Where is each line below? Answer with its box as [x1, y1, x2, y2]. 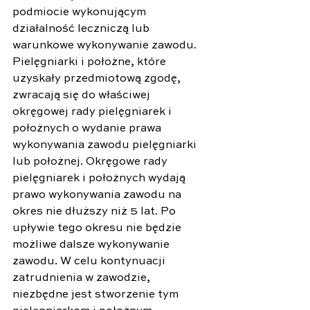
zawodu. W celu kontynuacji [12, 255, 168, 267]
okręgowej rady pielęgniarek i [12, 106, 174, 118]
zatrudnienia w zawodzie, [12, 272, 153, 284]
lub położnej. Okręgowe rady [12, 156, 170, 167]
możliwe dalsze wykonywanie [12, 239, 172, 250]
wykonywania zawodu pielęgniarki [12, 139, 199, 151]
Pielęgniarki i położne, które [12, 56, 169, 68]
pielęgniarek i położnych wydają [12, 172, 188, 184]
